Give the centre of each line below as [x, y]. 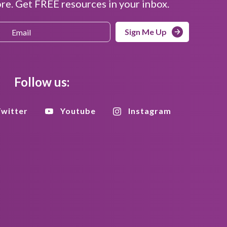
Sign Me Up [146, 32]
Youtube [78, 111]
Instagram [149, 111]
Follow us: [42, 82]
